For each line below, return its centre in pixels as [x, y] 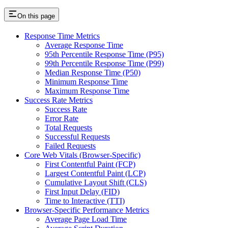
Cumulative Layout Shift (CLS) [96, 183]
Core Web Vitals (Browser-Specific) [82, 155]
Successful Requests [77, 137]
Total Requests [68, 128]
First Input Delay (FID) [82, 192]
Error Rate [62, 119]
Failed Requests [70, 146]
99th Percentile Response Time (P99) [104, 64]
